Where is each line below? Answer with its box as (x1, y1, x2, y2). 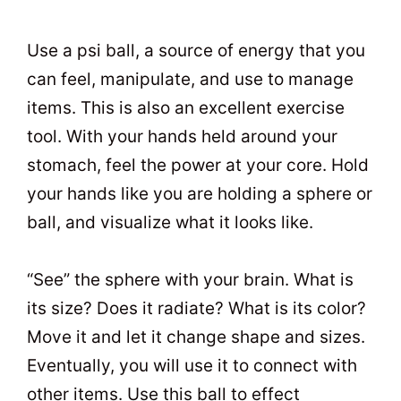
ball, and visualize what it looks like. (27, 211, 313, 233)
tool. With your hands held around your (27, 125, 337, 147)
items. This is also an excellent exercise (27, 97, 345, 118)
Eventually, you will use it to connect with (27, 355, 357, 377)
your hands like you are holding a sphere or (27, 183, 372, 204)
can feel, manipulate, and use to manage (27, 68, 354, 90)
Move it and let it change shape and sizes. (27, 327, 365, 348)
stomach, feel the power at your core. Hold (27, 154, 369, 175)
